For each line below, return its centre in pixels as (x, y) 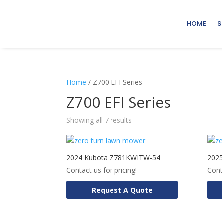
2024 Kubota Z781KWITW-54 (113, 157)
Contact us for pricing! (102, 170)
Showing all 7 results (99, 120)
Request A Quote (122, 190)
